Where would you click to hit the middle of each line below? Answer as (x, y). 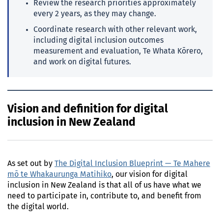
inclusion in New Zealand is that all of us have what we (104, 185)
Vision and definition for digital (88, 110)
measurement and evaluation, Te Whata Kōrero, (118, 51)
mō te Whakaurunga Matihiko (59, 175)
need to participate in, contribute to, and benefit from (104, 196)
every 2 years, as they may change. (95, 14)
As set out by (31, 164)
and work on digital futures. (82, 62)
